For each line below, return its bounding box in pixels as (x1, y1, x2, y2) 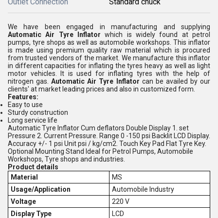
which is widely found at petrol (101, 31, 210, 38)
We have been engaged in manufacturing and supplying (8, 23, 210, 31)
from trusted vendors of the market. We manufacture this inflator (8, 54, 210, 62)
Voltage (10, 198, 36, 205)
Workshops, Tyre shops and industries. (8, 155, 125, 163)
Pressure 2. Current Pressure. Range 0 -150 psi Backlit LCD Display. (8, 132, 210, 140)
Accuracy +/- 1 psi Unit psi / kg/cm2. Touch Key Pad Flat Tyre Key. (8, 140, 206, 147)
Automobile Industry (111, 185, 174, 193)
